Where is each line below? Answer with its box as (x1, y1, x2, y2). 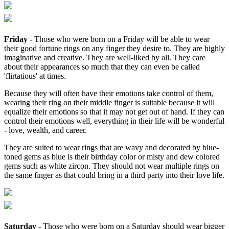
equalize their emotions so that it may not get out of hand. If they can (4, 107, 224, 116)
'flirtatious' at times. (4, 71, 66, 80)
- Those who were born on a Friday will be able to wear (28, 34, 210, 43)
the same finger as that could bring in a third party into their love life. (4, 170, 224, 179)
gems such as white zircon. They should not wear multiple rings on (4, 161, 219, 170)
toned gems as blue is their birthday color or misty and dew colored (4, 152, 220, 161)
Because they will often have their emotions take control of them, (4, 88, 213, 98)
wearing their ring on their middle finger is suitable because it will (4, 98, 215, 107)
